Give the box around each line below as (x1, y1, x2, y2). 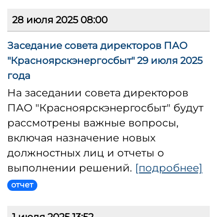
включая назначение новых (7, 131, 155, 144)
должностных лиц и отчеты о (7, 146, 164, 159)
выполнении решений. (7, 161, 135, 174)
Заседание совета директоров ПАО (7, 40, 187, 52)
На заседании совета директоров (7, 86, 188, 99)
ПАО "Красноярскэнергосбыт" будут (7, 101, 203, 114)
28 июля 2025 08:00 (12, 14, 108, 26)
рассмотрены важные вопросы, (7, 116, 179, 129)
